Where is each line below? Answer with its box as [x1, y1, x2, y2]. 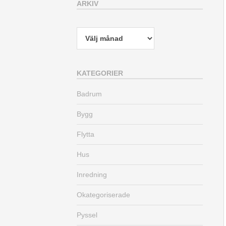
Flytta [77, 130, 94, 139]
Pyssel [77, 211, 97, 219]
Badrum [77, 90, 102, 98]
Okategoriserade [77, 191, 130, 199]
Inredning [77, 171, 107, 179]
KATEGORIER [77, 69, 123, 78]
